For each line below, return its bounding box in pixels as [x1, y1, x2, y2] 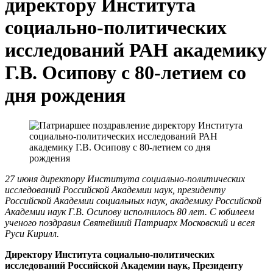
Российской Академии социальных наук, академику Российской [5, 195, 261, 206]
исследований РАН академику [5, 39, 267, 62]
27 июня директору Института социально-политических [5, 173, 245, 184]
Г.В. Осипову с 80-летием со [5, 62, 246, 84]
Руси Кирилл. [5, 228, 59, 239]
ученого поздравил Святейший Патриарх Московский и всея [5, 217, 255, 228]
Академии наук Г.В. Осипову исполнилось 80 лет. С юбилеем [5, 206, 254, 217]
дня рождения [5, 84, 126, 107]
